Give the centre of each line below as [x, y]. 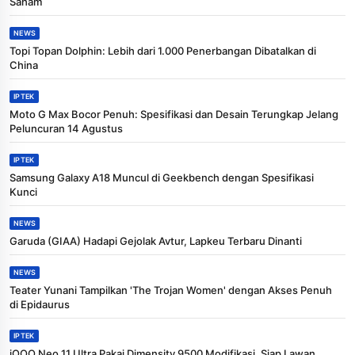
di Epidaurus [40, 304]
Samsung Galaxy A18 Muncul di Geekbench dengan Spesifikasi [162, 177]
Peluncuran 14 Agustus [66, 128]
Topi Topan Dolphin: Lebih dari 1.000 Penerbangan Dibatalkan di [163, 50]
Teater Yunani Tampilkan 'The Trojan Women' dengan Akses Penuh [171, 290]
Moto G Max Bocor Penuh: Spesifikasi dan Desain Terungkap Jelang [174, 114]
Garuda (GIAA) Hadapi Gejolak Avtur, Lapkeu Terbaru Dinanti [156, 240]
